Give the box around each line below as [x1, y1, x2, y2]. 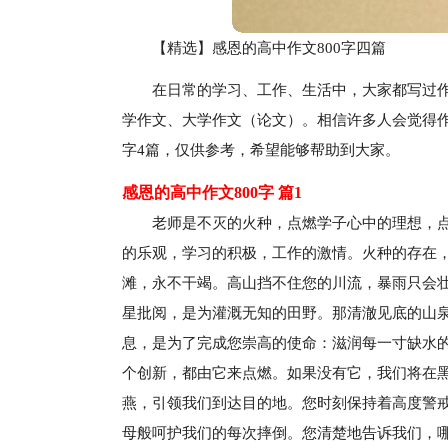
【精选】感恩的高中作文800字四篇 [152, 40, 386, 56]
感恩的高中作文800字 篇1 [122, 184, 302, 201]
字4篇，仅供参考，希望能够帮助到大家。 [122, 142, 400, 158]
